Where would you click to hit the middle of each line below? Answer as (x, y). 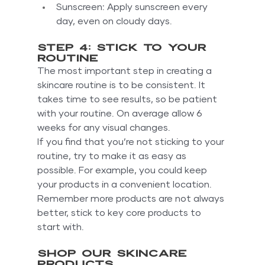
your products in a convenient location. (125, 185)
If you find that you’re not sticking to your (132, 142)
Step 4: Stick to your (124, 48)
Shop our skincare (114, 254)
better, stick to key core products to (120, 213)
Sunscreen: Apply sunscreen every (133, 7)
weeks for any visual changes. (104, 128)
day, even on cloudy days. (114, 22)
